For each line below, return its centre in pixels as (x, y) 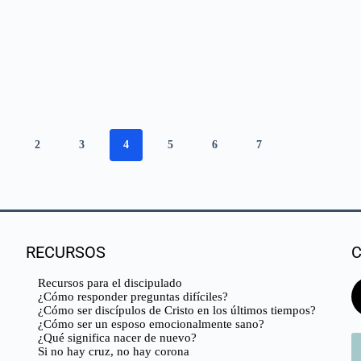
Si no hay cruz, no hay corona (114, 351)
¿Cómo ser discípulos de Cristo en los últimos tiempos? (177, 310)
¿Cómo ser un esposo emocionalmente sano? (151, 324)
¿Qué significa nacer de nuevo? (118, 337)
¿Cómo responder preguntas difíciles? (133, 296)
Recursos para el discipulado (110, 282)
